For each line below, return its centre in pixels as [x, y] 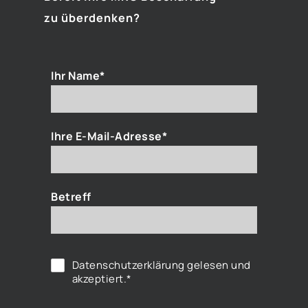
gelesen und [218, 265]
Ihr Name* [78, 76]
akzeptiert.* [102, 279]
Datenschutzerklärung [128, 265]
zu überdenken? [92, 18]
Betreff [71, 197]
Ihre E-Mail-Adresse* [109, 136]
